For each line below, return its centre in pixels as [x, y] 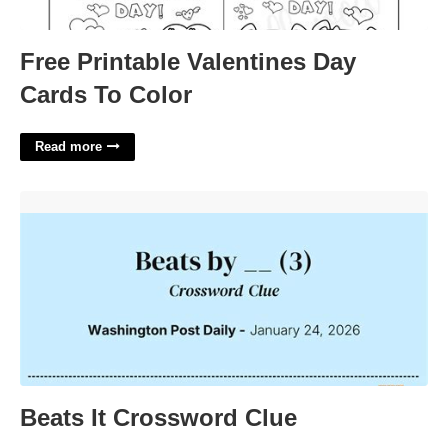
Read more [68, 146]
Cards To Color [106, 94]
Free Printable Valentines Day [188, 61]
